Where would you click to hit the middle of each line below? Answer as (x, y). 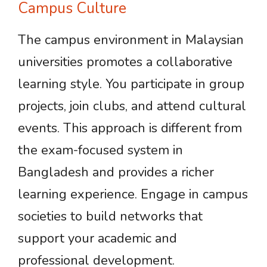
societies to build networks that (110, 216)
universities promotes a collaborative (125, 62)
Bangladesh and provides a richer (116, 172)
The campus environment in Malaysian (131, 40)
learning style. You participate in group (131, 84)
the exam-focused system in (100, 150)
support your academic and (97, 238)
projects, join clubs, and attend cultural (132, 106)
